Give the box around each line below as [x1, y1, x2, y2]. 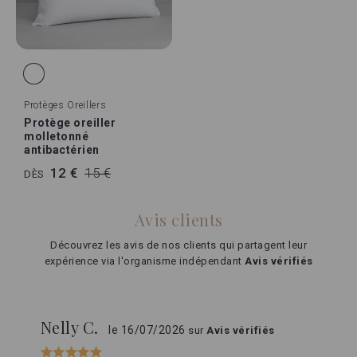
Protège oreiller [24, 116, 116, 129]
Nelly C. [40, 316, 104, 338]
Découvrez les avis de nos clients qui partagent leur [50, 239, 307, 251]
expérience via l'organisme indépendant [44, 255, 245, 267]
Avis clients [134, 209, 223, 230]
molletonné [24, 130, 88, 143]
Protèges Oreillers [24, 100, 107, 111]
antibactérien [24, 143, 100, 156]
